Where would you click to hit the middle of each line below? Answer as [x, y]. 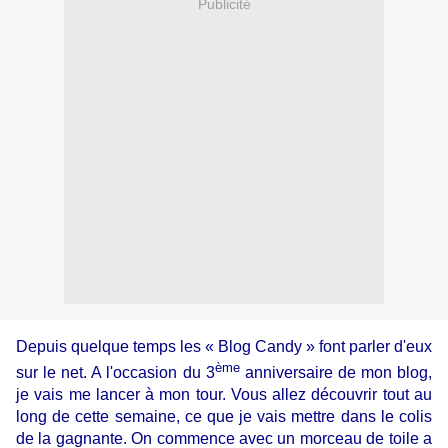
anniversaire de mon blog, [336, 372]
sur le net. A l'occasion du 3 [115, 372]
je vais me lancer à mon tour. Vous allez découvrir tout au [224, 394]
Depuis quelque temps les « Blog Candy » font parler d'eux [224, 347]
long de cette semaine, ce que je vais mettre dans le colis [224, 416]
